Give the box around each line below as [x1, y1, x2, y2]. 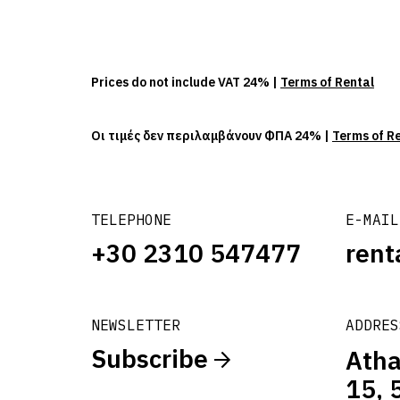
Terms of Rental [280, 74, 374, 91]
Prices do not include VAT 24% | [91, 74, 280, 91]
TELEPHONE [91, 211, 171, 229]
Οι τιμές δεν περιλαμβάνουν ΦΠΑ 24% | [91, 128, 332, 145]
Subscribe [91, 342, 214, 376]
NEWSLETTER [91, 316, 180, 335]
